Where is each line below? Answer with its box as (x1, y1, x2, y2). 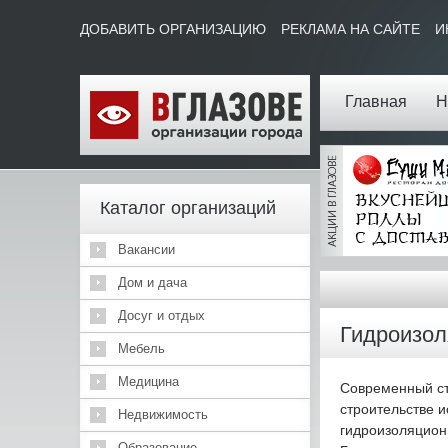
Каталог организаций (99, 198, 276, 218)
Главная (344, 93, 407, 110)
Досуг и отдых (117, 308, 205, 323)
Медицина (117, 374, 179, 389)
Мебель (117, 341, 165, 356)
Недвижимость (117, 407, 208, 422)
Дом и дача (117, 275, 187, 290)
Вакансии (117, 242, 175, 257)
